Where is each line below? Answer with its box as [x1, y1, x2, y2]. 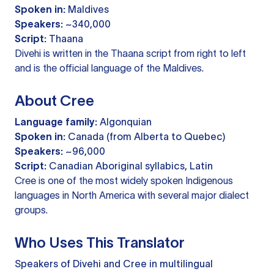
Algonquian [97, 116, 152, 128]
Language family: [15, 116, 97, 128]
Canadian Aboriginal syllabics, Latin [46, 160, 213, 172]
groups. [15, 204, 48, 216]
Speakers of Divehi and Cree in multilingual [15, 258, 213, 270]
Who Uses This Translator [15, 234, 185, 251]
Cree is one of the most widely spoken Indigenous [15, 175, 233, 187]
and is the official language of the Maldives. [15, 62, 204, 74]
